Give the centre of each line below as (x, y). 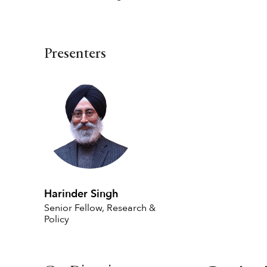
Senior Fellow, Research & (100, 208)
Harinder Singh (81, 194)
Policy (57, 219)
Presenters (75, 54)
